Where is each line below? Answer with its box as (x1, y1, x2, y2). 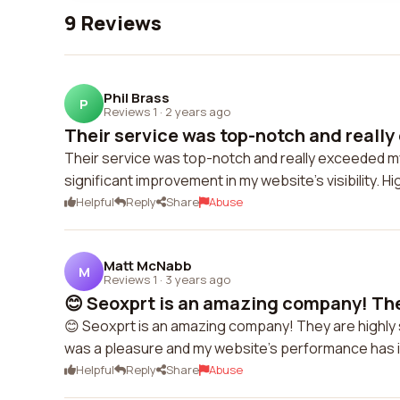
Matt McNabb (104, 255, 192, 275)
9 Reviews (64, 10, 162, 37)
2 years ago (165, 103, 230, 120)
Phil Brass (104, 87, 170, 107)
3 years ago (165, 271, 230, 287)
